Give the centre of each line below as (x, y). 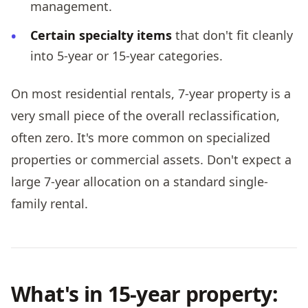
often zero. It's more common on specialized (141, 137)
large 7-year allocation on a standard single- (140, 181)
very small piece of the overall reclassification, (145, 115)
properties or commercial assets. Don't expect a (151, 159)
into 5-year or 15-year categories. (126, 55)
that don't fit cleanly (232, 35)
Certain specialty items (101, 35)
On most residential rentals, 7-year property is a (151, 93)
